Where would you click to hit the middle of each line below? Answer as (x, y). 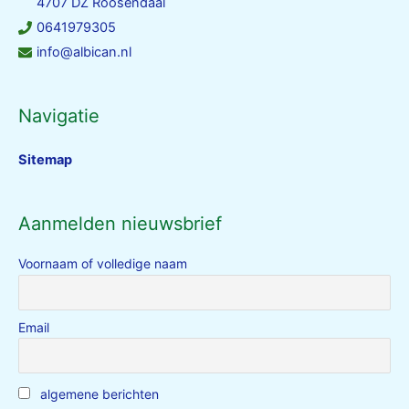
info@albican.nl (84, 52)
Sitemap (45, 160)
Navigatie (59, 116)
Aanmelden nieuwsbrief (120, 223)
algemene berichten (98, 394)
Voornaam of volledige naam (103, 264)
